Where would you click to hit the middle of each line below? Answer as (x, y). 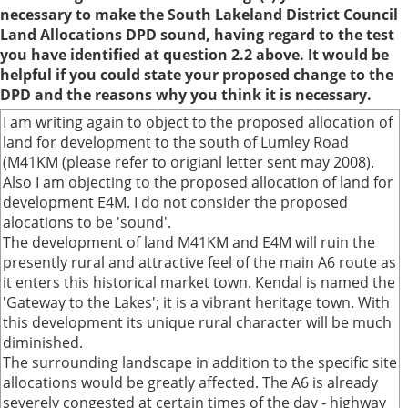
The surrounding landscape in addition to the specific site (200, 362)
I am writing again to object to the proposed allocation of (198, 122)
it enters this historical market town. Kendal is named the (199, 282)
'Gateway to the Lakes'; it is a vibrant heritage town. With (196, 302)
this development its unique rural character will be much (197, 322)
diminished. (43, 342)
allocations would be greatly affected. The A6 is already (190, 382)
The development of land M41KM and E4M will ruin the (189, 242)
